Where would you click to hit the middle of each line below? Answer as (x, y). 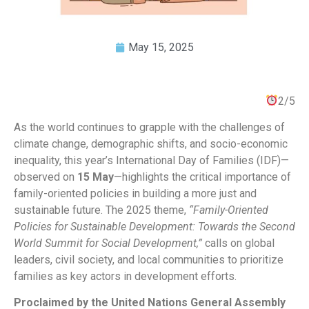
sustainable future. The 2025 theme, (101, 210)
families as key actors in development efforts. (125, 277)
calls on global (238, 243)
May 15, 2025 (161, 47)
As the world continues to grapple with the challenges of (149, 128)
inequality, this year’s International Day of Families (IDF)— (151, 161)
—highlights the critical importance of (202, 177)
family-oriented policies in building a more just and (135, 194)
